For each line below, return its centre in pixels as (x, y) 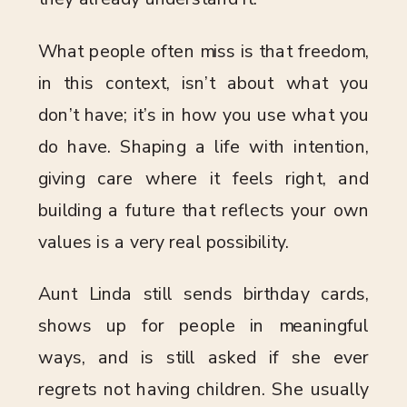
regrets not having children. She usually (203, 390)
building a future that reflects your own (203, 210)
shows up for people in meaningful (203, 326)
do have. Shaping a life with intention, (203, 147)
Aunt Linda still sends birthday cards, (203, 294)
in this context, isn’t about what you (203, 83)
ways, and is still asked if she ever (203, 358)
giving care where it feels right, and (203, 179)
